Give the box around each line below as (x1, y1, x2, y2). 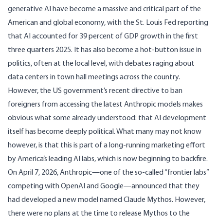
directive (131, 87, 160, 95)
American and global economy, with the (8, 19, 136, 27)
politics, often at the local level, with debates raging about (8, 60, 195, 68)
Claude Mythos (124, 196, 172, 204)
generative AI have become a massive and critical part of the (8, 5, 201, 14)
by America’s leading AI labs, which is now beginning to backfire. (8, 155, 208, 163)
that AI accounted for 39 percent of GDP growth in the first (8, 33, 198, 41)
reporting (176, 19, 208, 27)
